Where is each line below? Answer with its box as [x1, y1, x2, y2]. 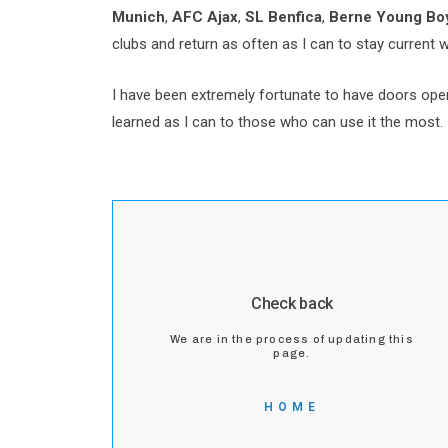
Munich [112, 8, 165, 26]
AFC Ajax [172, 8, 238, 26]
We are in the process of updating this [170, 333, 414, 345]
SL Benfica [245, 8, 322, 26]
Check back [250, 294, 333, 313]
